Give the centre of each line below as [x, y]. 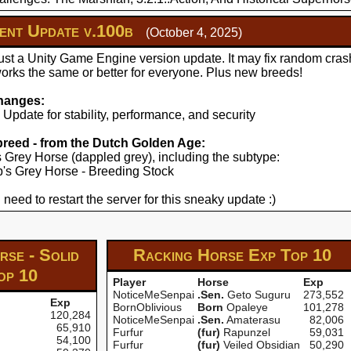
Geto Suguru [257, 295]
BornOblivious [147, 307]
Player [129, 282]
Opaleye [246, 307]
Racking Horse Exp [206, 255]
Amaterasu [252, 320]
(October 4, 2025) [194, 33]
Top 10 [306, 255]
